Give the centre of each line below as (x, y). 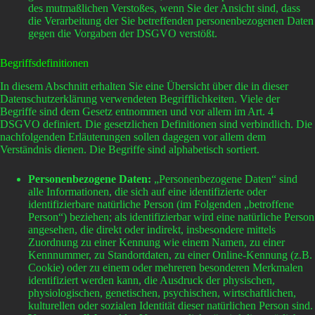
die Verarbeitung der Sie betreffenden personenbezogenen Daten (171, 21)
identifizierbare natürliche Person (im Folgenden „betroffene (161, 204)
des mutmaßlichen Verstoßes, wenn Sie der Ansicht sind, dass (164, 8)
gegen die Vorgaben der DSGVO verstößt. (123, 34)
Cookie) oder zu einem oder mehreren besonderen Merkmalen (166, 267)
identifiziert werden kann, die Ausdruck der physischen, (152, 280)
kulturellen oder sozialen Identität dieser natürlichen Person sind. (171, 305)
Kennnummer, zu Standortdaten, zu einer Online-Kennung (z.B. (170, 255)
